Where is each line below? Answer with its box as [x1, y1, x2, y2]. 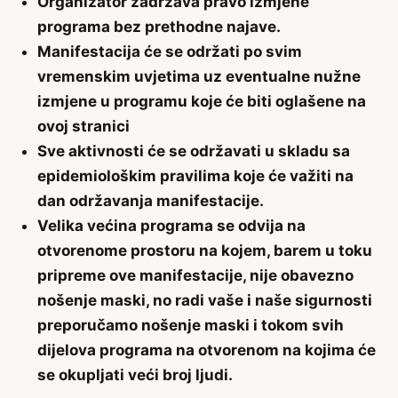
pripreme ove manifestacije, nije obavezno [37, 267, 354, 284]
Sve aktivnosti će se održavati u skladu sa [37, 142, 350, 160]
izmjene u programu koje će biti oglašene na [37, 92, 366, 110]
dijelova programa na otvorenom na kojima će [37, 341, 376, 359]
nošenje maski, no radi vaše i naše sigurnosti [37, 291, 372, 309]
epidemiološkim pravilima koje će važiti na [37, 167, 354, 185]
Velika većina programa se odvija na [37, 217, 306, 235]
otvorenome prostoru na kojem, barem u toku [37, 242, 372, 259]
